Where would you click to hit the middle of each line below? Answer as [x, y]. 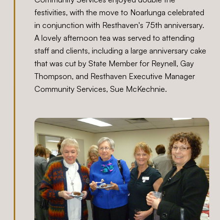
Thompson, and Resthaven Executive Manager [115, 76]
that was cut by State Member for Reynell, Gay [114, 64]
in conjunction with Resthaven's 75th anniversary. [120, 25]
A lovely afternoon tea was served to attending [115, 38]
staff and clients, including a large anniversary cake [121, 51]
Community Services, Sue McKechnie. [101, 89]
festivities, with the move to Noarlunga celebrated [120, 13]
